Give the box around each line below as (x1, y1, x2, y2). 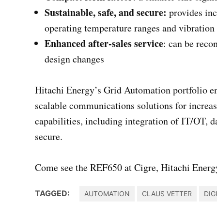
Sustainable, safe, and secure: (45, 5, 169, 19)
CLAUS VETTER (142, 189, 192, 198)
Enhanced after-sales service (45, 36, 163, 50)
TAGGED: (35, 188, 70, 198)
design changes (45, 52, 104, 65)
